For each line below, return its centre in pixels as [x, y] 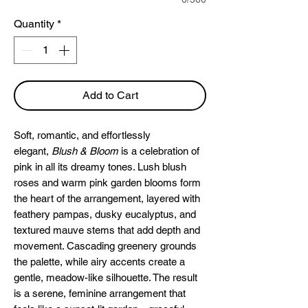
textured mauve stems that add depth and [107, 230]
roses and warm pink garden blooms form [107, 183]
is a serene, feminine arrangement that [100, 293]
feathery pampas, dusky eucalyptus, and [105, 214]
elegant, [33, 151]
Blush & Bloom [85, 151]
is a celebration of [159, 151]
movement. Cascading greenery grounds [105, 246]
